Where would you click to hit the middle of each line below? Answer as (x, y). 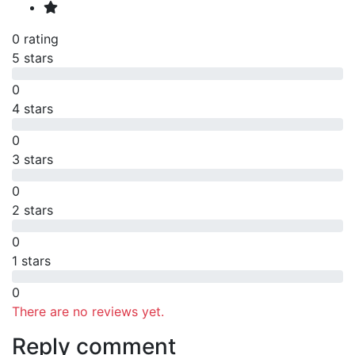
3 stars (32, 159)
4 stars (32, 108)
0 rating (35, 38)
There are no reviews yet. (88, 311)
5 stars (32, 57)
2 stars (32, 210)
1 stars (31, 260)
